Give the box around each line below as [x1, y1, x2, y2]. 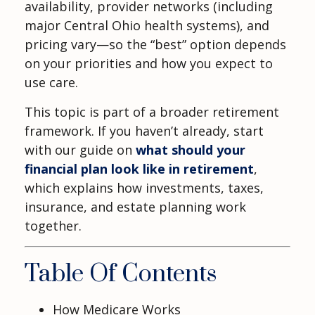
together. [25, 217, 82, 235]
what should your [136, 141, 245, 159]
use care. [25, 74, 78, 91]
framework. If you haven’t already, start [25, 122, 264, 140]
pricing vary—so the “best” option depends [25, 36, 286, 53]
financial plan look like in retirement [25, 160, 254, 178]
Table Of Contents [25, 259, 217, 290]
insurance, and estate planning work [25, 198, 246, 216]
